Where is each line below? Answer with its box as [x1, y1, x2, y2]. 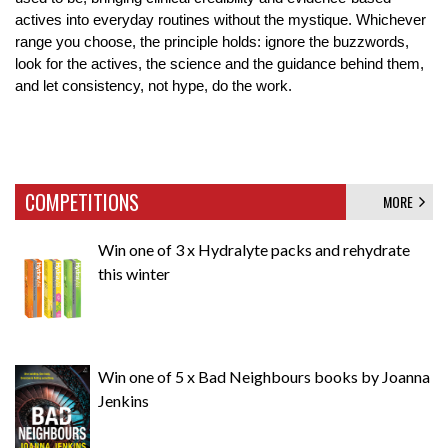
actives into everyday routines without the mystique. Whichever [15, 12, 426, 29]
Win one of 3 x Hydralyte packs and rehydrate [98, 240, 410, 260]
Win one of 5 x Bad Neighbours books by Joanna [98, 367, 430, 387]
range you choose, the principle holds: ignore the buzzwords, [15, 34, 409, 51]
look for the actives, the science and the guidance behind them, [15, 56, 424, 73]
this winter [98, 264, 170, 284]
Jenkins [98, 391, 149, 411]
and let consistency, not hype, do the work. [15, 78, 292, 95]
